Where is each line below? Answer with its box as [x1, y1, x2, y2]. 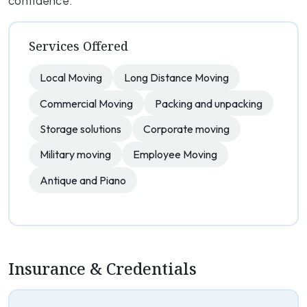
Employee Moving [133, 147, 217, 162]
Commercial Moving [40, 96, 133, 110]
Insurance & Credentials [8, 258, 197, 280]
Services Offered [29, 38, 128, 55]
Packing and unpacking [155, 96, 262, 110]
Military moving [40, 147, 111, 162]
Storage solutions [40, 122, 121, 136]
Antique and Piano [40, 173, 126, 187]
